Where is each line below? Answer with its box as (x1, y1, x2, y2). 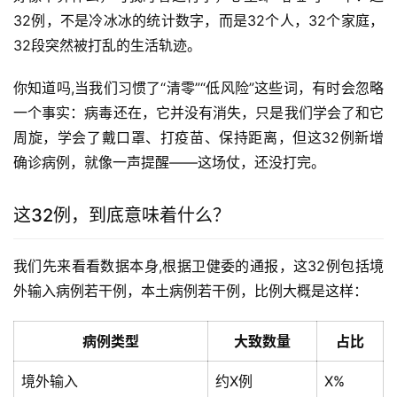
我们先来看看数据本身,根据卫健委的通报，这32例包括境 (13, 257, 384, 276)
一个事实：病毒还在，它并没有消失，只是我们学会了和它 (13, 104, 384, 122)
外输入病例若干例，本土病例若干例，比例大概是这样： (13, 282, 368, 300)
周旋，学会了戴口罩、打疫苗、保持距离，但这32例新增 (13, 128, 384, 147)
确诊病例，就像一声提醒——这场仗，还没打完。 (13, 153, 325, 172)
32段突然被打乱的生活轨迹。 (13, 36, 201, 55)
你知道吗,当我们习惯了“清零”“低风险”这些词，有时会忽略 (13, 79, 384, 97)
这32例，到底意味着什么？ (13, 205, 230, 227)
